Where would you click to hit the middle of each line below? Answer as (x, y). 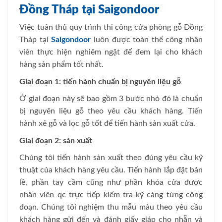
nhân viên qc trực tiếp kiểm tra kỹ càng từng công (111, 195)
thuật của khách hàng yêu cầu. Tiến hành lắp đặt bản (111, 170)
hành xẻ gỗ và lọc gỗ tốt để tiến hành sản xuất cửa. (107, 124)
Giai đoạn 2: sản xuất (56, 140)
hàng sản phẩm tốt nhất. (61, 64)
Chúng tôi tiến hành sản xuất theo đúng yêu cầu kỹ (111, 158)
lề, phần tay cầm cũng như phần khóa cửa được (111, 183)
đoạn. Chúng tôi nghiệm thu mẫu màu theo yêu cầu (111, 207)
